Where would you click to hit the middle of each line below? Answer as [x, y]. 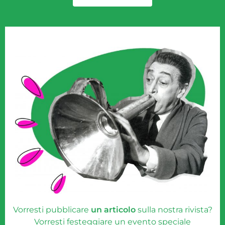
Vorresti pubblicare [52, 210]
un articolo [113, 210]
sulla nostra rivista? [174, 210]
